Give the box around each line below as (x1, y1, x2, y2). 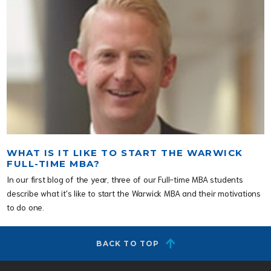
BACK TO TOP (96, 238, 160, 248)
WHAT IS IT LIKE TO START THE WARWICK (7, 146, 243, 158)
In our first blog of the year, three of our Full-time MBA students (7, 173, 243, 184)
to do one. (7, 201, 44, 212)
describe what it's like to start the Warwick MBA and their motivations (7, 187, 261, 198)
